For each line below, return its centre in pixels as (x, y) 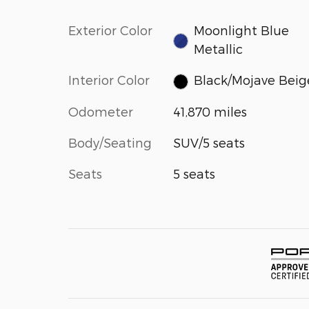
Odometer (101, 111)
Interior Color (109, 80)
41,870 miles (210, 111)
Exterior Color (110, 30)
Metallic (219, 49)
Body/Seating (110, 142)
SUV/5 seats (209, 142)
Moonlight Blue (242, 30)
